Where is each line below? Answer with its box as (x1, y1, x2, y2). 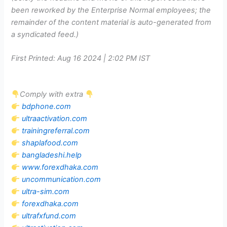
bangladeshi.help (22, 150, 82, 160)
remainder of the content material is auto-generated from (11, 17, 212, 27)
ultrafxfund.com (22, 211, 77, 221)
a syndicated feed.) (11, 29, 79, 39)
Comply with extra (20, 90, 86, 99)
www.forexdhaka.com (22, 163, 99, 172)
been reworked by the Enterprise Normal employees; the (11, 5, 211, 15)
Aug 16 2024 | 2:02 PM (57, 53, 137, 63)
